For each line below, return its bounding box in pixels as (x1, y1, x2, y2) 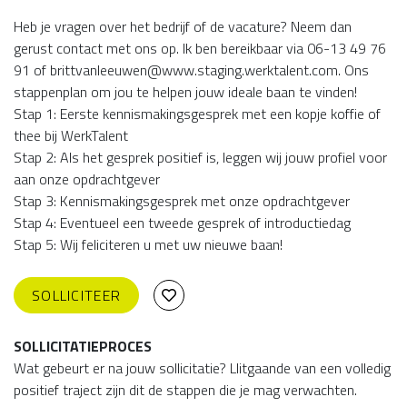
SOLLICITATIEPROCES (14, 335, 152, 357)
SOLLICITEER (32, 284, 122, 306)
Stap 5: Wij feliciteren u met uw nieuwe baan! (14, 233, 283, 255)
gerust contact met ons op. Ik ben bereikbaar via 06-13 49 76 (14, 37, 386, 59)
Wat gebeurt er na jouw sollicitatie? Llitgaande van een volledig (14, 357, 391, 379)
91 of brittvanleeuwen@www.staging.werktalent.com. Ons (14, 59, 369, 81)
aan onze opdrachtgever (14, 168, 160, 190)
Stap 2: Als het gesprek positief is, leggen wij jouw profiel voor (14, 146, 387, 168)
